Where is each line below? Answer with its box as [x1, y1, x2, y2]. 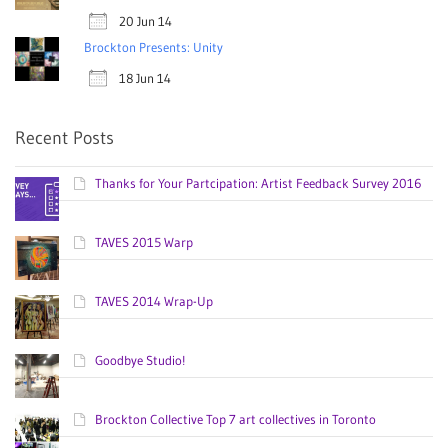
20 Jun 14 [119, 13, 172, 30]
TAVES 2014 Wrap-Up [95, 293, 213, 310]
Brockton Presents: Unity [84, 39, 223, 56]
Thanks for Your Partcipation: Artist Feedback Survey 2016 [95, 175, 421, 192]
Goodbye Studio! [95, 352, 185, 369]
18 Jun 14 [119, 70, 171, 87]
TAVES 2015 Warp [95, 234, 193, 251]
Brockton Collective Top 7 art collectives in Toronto [95, 411, 376, 428]
